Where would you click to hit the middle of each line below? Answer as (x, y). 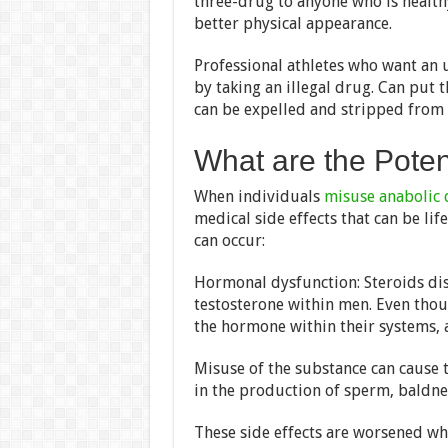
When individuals (258, 196)
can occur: (229, 240)
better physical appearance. (292, 23)
